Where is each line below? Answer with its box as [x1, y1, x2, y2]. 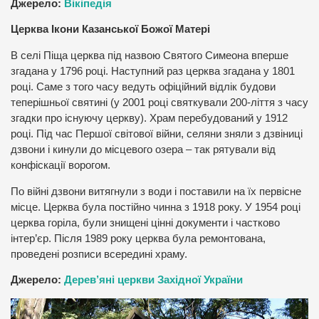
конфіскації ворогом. [11, 159, 110, 171]
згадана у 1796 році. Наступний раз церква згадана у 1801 [11, 65, 295, 77]
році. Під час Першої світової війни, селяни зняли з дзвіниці [11, 127, 303, 140]
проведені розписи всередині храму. [11, 248, 187, 260]
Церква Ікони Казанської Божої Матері [11, 23, 210, 36]
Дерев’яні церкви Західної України [64, 274, 243, 286]
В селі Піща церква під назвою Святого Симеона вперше [11, 49, 288, 61]
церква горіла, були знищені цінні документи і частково [11, 216, 280, 229]
